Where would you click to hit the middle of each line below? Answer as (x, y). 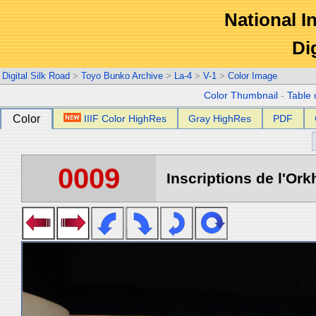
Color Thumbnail (241, 96)
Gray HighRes (220, 119)
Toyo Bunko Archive (122, 76)
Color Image (253, 76)
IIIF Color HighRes (126, 119)
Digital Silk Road (36, 76)
